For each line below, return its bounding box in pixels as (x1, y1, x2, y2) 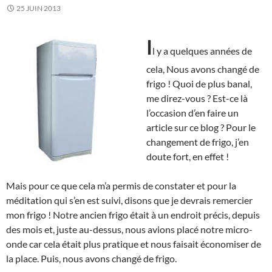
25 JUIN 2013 (16, 3, 61, 13)
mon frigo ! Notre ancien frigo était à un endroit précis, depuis (6, 208, 260, 220)
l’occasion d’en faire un (146, 106, 239, 118)
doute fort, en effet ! (146, 150, 229, 162)
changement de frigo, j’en (146, 135, 249, 148)
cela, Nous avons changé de (146, 63, 259, 75)
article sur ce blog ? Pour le (146, 121, 256, 133)
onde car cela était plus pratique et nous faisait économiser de (6, 237, 261, 250)
